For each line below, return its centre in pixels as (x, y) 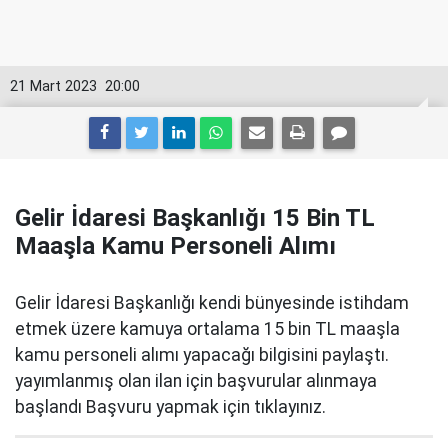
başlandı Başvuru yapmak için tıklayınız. (170, 407)
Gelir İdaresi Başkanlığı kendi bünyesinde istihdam (212, 303)
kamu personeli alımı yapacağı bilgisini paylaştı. (202, 355)
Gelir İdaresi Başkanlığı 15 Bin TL (195, 218)
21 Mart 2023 (53, 86)
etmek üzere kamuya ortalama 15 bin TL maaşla (207, 329)
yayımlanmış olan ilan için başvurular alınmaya (196, 381)
